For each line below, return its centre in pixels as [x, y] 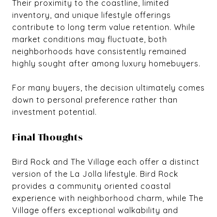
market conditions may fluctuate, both [90, 39]
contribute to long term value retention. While [104, 27]
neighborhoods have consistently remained [99, 51]
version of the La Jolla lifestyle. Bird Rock [95, 174]
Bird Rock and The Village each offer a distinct [106, 162]
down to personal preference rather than [95, 100]
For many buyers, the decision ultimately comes [108, 87]
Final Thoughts [47, 137]
